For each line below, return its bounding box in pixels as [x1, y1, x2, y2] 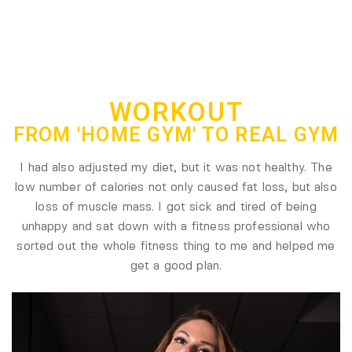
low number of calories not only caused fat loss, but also [15, 181, 337, 193]
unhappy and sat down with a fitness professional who [21, 221, 331, 233]
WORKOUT [108, 96, 244, 127]
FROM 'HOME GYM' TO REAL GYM [13, 123, 339, 146]
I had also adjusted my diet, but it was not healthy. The [20, 162, 332, 174]
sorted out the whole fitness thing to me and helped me [16, 240, 335, 252]
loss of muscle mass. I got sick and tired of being [35, 201, 317, 213]
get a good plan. [130, 260, 222, 272]
